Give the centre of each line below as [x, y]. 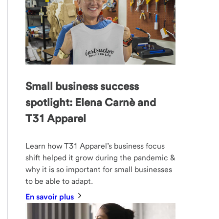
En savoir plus [51, 197]
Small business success [82, 86]
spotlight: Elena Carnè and [91, 102]
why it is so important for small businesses [99, 170]
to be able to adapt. [59, 181]
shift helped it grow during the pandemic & [101, 158]
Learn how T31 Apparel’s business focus [95, 146]
